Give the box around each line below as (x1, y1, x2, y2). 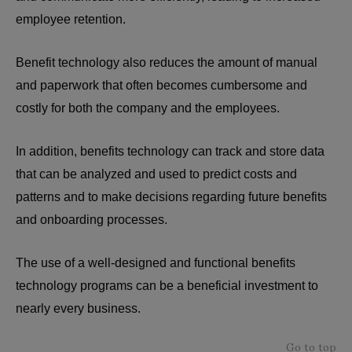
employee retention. (16, 12, 129, 26)
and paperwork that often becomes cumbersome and (16, 78, 307, 92)
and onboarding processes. (16, 212, 170, 226)
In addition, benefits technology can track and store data (16, 144, 324, 158)
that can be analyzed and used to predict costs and (16, 167, 297, 181)
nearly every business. (16, 301, 144, 315)
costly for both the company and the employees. (16, 101, 283, 115)
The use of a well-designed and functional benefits (16, 255, 295, 269)
